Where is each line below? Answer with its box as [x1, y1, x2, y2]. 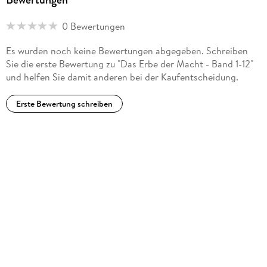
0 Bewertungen [61, 19, 125, 33]
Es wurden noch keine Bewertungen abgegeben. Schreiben [5, 44, 248, 58]
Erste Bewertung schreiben [15, 98, 113, 110]
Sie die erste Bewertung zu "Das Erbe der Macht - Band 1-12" [5, 57, 253, 71]
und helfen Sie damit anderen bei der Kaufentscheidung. [5, 70, 238, 84]
